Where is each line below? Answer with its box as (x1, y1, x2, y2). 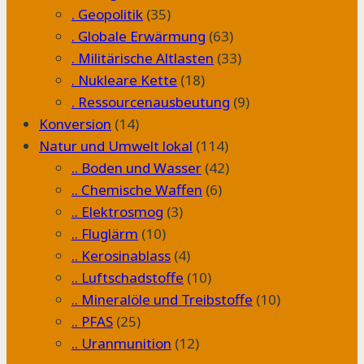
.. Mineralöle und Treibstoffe (71, 289, 253, 309)
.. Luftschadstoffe (71, 267, 184, 287)
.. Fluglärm (71, 223, 138, 243)
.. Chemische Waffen (71, 180, 202, 199)
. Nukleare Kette (71, 70, 177, 89)
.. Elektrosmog (71, 201, 163, 221)
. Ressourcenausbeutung (71, 92, 230, 111)
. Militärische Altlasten (71, 48, 214, 67)
